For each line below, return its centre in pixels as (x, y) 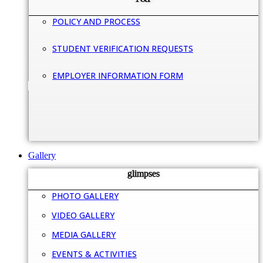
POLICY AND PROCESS (96, 21)
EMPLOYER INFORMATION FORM (118, 75)
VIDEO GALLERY (83, 215)
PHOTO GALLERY (85, 196)
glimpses (143, 173)
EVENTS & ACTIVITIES (94, 254)
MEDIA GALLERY (84, 235)
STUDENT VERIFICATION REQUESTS (123, 48)
